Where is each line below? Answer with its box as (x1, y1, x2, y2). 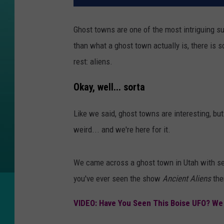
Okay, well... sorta (73, 81, 145, 93)
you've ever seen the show (73, 173, 162, 183)
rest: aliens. (73, 56, 112, 67)
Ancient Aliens (162, 173, 211, 183)
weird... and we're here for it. (73, 124, 170, 134)
